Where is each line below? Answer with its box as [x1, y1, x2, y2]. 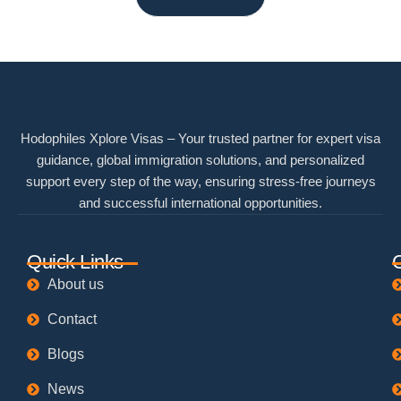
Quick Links [27, 251, 124, 274]
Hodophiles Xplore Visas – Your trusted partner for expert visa [21, 131, 380, 147]
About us [47, 277, 104, 293]
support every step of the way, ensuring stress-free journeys [25, 174, 376, 190]
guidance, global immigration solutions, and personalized [37, 152, 364, 168]
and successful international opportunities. [79, 195, 322, 211]
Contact [47, 311, 97, 328]
